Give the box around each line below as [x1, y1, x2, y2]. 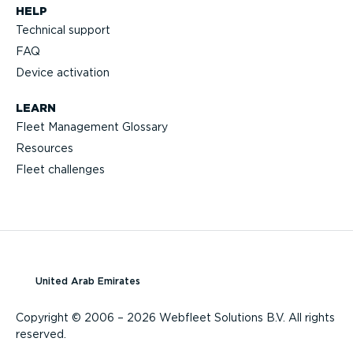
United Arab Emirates [35, 274, 141, 287]
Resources [16, 142, 73, 155]
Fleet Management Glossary [16, 121, 168, 134]
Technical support [16, 24, 110, 37]
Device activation [16, 66, 110, 80]
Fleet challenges [16, 163, 105, 176]
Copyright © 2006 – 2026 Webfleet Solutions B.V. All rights [16, 311, 335, 325]
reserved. [16, 328, 66, 341]
